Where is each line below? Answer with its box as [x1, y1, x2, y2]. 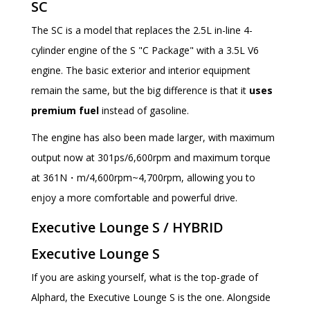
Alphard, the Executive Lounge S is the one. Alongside [31, 291, 271, 304]
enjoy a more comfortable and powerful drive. [31, 191, 237, 205]
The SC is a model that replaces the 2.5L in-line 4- [31, 24, 253, 37]
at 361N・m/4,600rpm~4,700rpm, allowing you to [31, 171, 255, 185]
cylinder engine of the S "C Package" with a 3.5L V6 [31, 44, 259, 57]
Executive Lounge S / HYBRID [31, 218, 224, 237]
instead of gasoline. [99, 104, 189, 118]
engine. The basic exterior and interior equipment [31, 64, 250, 77]
